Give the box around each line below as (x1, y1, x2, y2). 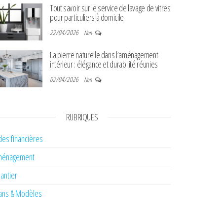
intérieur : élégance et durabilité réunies (50, 58, 158, 70)
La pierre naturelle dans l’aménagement (50, 49, 158, 61)
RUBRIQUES (66, 111, 98, 123)
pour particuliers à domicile (50, 11, 124, 23)
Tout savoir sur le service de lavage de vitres (50, 2, 171, 14)
